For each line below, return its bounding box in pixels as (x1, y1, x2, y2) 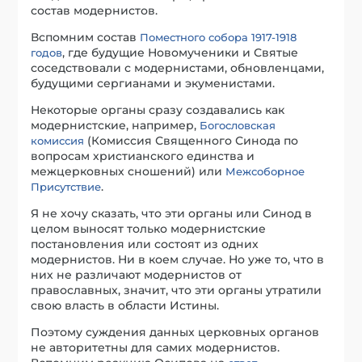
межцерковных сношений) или (31, 163, 226, 179)
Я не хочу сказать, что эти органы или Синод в (31, 205, 313, 221)
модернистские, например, (31, 117, 200, 133)
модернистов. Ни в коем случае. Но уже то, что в (31, 251, 325, 267)
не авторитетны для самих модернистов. (31, 339, 280, 355)
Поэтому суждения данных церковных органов (31, 324, 320, 339)
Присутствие (31, 179, 102, 193)
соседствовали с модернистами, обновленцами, (31, 60, 325, 75)
